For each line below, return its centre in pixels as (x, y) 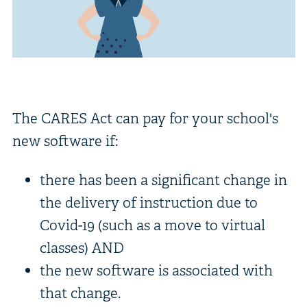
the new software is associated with (156, 270)
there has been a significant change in (163, 180)
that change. (80, 293)
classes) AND (82, 247)
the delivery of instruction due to (148, 202)
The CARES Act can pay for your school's (145, 118)
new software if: (65, 140)
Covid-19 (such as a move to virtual (152, 225)
